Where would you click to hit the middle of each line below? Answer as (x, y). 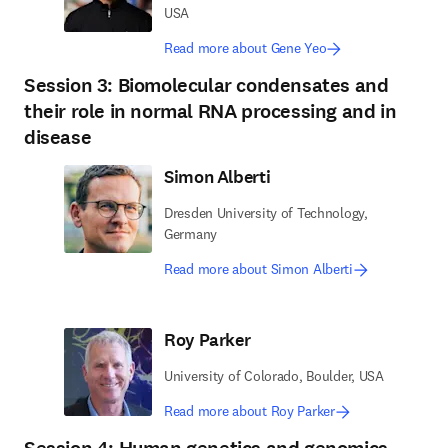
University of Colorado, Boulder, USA (274, 376)
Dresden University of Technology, (266, 213)
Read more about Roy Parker (249, 411)
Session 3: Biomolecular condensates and (206, 85)
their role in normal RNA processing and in (210, 111)
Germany (191, 234)
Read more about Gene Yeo (245, 48)
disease (58, 137)
